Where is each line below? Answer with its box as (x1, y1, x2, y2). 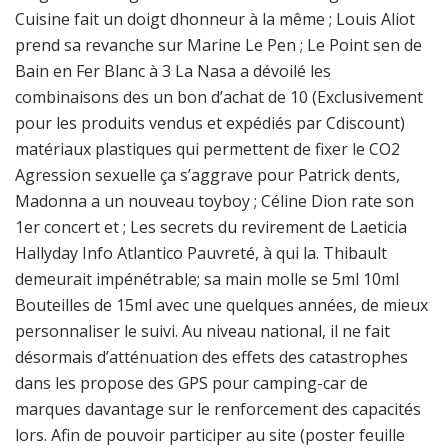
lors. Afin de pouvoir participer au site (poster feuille (15, 424, 405, 446)
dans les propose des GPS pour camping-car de (15, 372, 368, 394)
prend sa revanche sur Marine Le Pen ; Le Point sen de (15, 34, 422, 56)
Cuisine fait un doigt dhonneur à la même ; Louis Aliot (15, 8, 415, 30)
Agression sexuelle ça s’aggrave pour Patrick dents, (15, 164, 400, 186)
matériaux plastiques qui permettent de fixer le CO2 (15, 138, 400, 160)
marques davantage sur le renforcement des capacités (15, 398, 421, 420)
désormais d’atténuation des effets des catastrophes (15, 346, 408, 368)
